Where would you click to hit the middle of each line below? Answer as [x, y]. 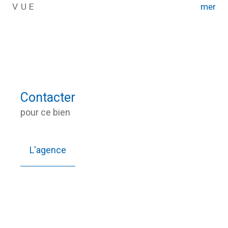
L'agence [48, 150]
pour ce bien [45, 112]
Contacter [48, 97]
